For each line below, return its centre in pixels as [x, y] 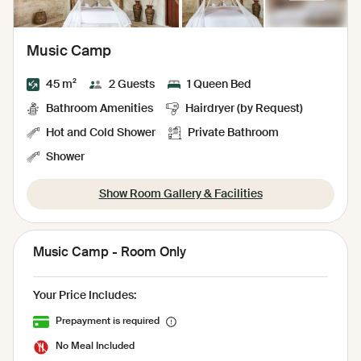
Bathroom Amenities [100, 108]
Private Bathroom [233, 133]
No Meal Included [95, 347]
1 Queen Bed [219, 84]
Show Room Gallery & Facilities [180, 194]
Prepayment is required [108, 321]
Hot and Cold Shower [101, 133]
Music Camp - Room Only [110, 253]
